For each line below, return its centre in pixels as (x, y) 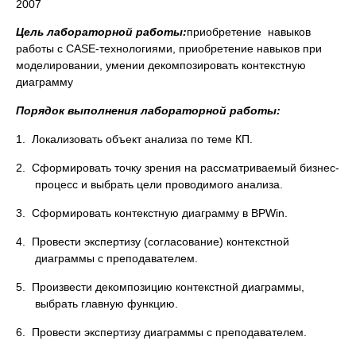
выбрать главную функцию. (106, 304)
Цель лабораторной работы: (101, 32)
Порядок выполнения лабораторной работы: (148, 110)
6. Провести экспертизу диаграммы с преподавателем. (161, 332)
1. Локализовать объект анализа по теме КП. (134, 139)
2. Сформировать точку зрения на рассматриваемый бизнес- (178, 168)
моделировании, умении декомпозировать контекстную (161, 65)
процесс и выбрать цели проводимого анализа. (159, 184)
